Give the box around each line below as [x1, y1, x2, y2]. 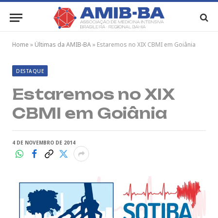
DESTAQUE [16, 68, 44, 74]
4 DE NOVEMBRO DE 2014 [12, 139, 75, 146]
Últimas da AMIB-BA [35, 40, 91, 49]
